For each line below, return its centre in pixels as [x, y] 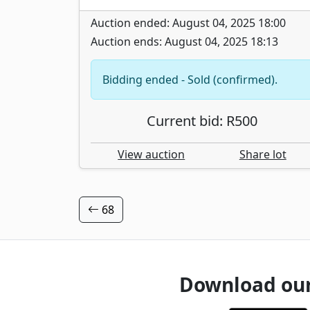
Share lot [263, 154]
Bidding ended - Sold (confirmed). [190, 79]
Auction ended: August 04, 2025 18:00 [188, 22]
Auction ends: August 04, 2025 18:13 [184, 41]
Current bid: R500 [202, 120]
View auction [152, 154]
